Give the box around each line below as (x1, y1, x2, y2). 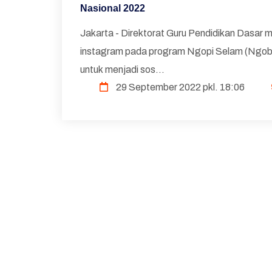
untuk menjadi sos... (80, 64, 165, 75)
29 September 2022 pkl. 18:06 (114, 81, 245, 92)
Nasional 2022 (80, 2, 145, 13)
